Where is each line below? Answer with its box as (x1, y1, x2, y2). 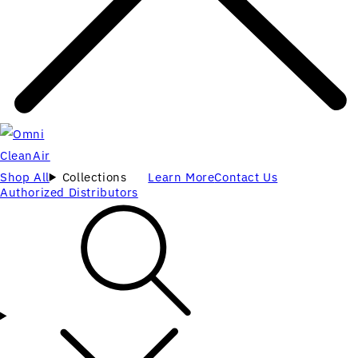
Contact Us (214, 169, 278, 185)
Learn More (148, 169, 215, 185)
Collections (62, 169, 127, 185)
